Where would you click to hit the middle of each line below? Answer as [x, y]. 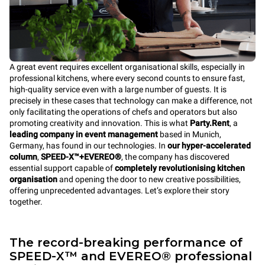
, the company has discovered [175, 157]
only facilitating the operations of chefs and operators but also [123, 112]
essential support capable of [62, 168]
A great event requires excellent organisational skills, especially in [127, 67]
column [23, 157]
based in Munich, [190, 134]
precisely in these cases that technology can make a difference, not [131, 101]
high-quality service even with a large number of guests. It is [118, 89]
